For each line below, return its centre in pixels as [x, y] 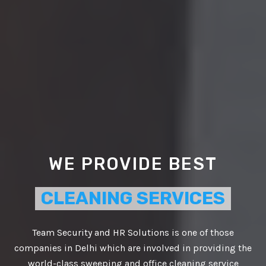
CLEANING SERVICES [133, 199]
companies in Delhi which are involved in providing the [133, 248]
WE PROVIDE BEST [133, 164]
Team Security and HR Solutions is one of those [133, 233]
